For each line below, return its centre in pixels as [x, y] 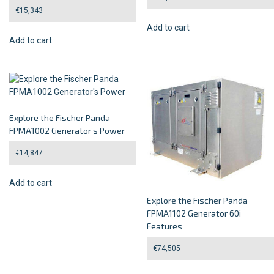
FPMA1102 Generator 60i [194, 213]
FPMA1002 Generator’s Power [67, 131]
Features [165, 226]
